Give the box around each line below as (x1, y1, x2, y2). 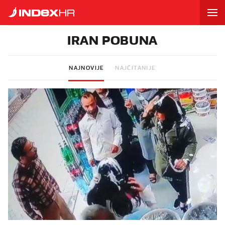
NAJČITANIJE (115, 64, 156, 71)
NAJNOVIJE (69, 64, 104, 71)
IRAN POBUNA (67, 32, 158, 48)
